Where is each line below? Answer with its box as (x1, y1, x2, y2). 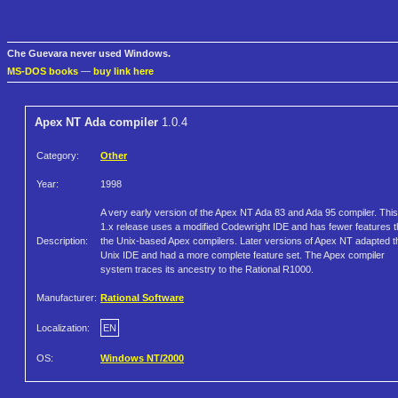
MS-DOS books (7, 66, 78, 77)
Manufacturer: (36, 292, 97, 304)
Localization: (36, 322, 90, 334)
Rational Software (100, 292, 184, 304)
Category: (36, 150, 79, 162)
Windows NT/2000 (100, 353, 184, 364)
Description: (36, 235, 88, 247)
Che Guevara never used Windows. (7, 48, 171, 60)
